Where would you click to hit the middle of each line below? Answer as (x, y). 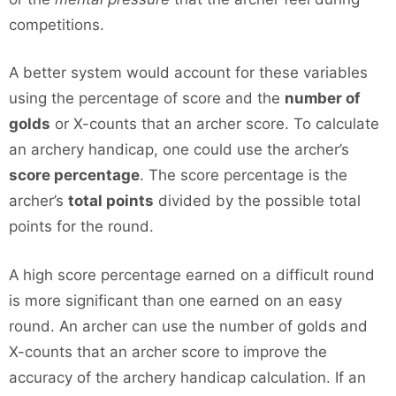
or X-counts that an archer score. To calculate (215, 124)
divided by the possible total (257, 201)
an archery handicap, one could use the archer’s (179, 150)
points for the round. (81, 227)
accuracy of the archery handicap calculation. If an (187, 377)
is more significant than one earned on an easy (175, 300)
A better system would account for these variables (188, 73)
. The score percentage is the (244, 175)
